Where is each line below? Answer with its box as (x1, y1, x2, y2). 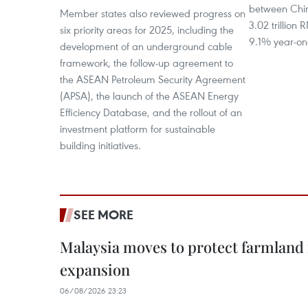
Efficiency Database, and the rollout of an (60, 105, 242, 119)
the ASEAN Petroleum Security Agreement (60, 72, 245, 86)
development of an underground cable (60, 39, 232, 53)
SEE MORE (74, 206, 133, 223)
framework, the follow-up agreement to (60, 56, 233, 69)
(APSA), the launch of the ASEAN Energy (60, 89, 239, 102)
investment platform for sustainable (60, 122, 215, 135)
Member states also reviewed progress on (60, 6, 245, 20)
